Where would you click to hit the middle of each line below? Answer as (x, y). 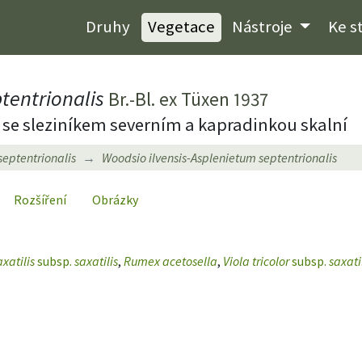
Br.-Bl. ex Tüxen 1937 (188, 99)
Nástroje (264, 27)
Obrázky (115, 199)
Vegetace (181, 27)
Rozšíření (40, 199)
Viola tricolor (257, 261)
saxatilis (95, 261)
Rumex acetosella (170, 261)
